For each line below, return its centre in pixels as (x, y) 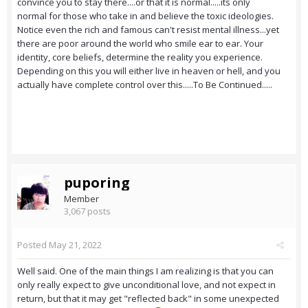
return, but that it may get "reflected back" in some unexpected (148, 299)
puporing (97, 183)
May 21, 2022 (75, 245)
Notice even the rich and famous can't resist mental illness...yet (148, 30)
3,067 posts (87, 211)
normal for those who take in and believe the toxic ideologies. (145, 16)
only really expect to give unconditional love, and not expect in (146, 285)
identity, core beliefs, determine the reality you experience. (140, 57)
